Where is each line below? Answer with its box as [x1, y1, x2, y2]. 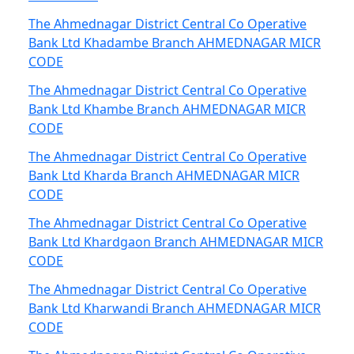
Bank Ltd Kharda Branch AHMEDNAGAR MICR [28, 167, 299, 184]
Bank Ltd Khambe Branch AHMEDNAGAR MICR [28, 100, 306, 118]
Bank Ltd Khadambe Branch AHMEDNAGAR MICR [28, 34, 321, 51]
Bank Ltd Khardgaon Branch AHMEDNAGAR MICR [28, 233, 323, 250]
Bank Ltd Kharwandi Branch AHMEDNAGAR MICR [28, 299, 321, 317]
